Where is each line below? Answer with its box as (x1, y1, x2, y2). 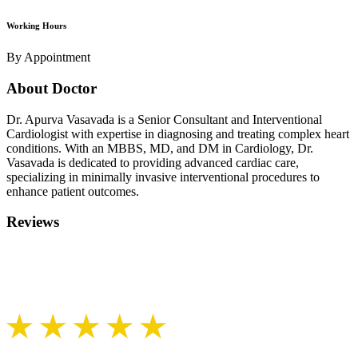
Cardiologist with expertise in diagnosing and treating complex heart (6, 126, 349, 141)
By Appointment (6, 50, 90, 65)
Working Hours (6, 21, 66, 31)
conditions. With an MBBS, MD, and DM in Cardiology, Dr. (6, 141, 313, 155)
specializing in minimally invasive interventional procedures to (6, 169, 320, 184)
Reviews (6, 213, 59, 231)
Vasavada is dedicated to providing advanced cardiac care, (6, 155, 299, 169)
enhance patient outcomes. (6, 184, 139, 198)
